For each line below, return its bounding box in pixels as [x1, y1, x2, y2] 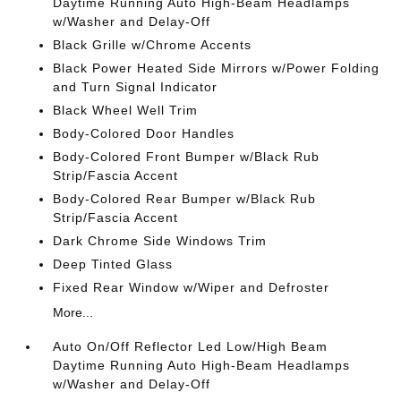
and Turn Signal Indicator [53, 80, 218, 94]
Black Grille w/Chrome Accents [53, 38, 252, 52]
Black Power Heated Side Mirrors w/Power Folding [53, 61, 380, 75]
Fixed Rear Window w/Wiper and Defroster [53, 280, 330, 294]
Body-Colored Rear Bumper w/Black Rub [53, 192, 317, 206]
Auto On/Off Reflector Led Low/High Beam [53, 339, 328, 354]
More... [53, 305, 94, 320]
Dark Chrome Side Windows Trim [53, 234, 268, 248]
